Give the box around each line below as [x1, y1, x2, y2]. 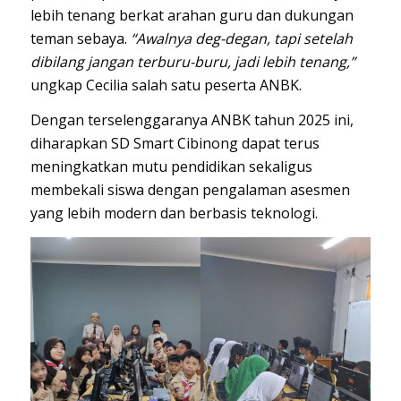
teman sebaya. [30, 28, 131, 48]
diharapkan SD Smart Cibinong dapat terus [30, 133, 320, 154]
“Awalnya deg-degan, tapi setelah [130, 28, 353, 48]
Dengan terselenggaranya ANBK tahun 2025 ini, [30, 110, 354, 131]
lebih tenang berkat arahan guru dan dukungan [30, 4, 354, 25]
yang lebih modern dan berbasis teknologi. [30, 203, 318, 224]
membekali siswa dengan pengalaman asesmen [30, 180, 350, 200]
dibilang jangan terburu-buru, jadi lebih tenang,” [30, 51, 355, 72]
